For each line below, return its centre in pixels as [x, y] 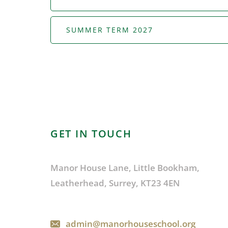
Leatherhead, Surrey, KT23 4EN [115, 183]
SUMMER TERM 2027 [110, 30]
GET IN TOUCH [91, 134]
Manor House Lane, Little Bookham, [125, 168]
